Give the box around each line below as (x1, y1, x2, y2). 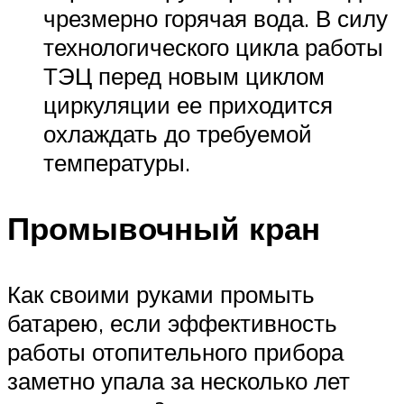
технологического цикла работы (43, 32, 383, 61)
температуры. (43, 147, 190, 177)
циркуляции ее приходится (43, 89, 333, 119)
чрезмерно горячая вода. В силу (43, 3, 388, 32)
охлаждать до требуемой (43, 118, 312, 148)
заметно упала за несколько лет (7, 366, 350, 396)
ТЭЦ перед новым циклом (43, 60, 325, 90)
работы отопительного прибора (7, 337, 344, 367)
